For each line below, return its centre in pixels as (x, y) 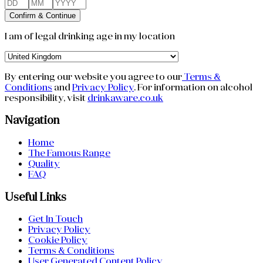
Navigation (32, 120)
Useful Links (36, 197)
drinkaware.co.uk (125, 98)
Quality (44, 164)
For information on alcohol (195, 87)
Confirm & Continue (43, 15)
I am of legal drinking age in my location (90, 36)
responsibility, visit (46, 98)
